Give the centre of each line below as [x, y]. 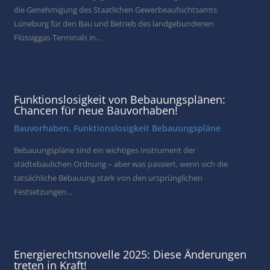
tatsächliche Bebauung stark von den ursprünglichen [108, 178]
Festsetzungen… [43, 192]
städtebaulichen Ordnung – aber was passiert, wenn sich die [121, 164]
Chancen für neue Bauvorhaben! [96, 111]
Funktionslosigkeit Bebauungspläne [147, 128]
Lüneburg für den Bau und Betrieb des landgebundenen [114, 23]
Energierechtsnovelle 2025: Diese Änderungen [130, 254]
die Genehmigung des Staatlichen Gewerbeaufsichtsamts [116, 9]
